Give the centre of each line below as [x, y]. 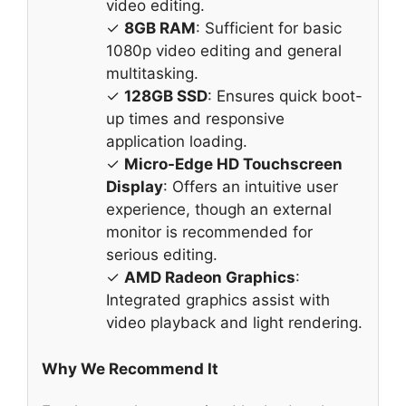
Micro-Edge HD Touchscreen [233, 164]
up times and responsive [195, 119]
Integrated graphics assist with [218, 300]
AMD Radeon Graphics [210, 278]
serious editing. [162, 255]
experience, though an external [219, 210]
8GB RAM [160, 29]
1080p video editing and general [224, 51]
